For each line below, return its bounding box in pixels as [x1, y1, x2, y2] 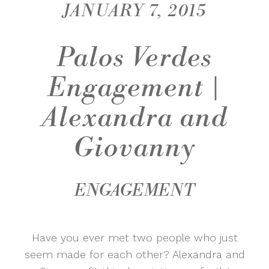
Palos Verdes [56, 41, 213, 75]
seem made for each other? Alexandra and [24, 248, 245, 261]
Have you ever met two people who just [31, 231, 238, 244]
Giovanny [73, 131, 196, 165]
